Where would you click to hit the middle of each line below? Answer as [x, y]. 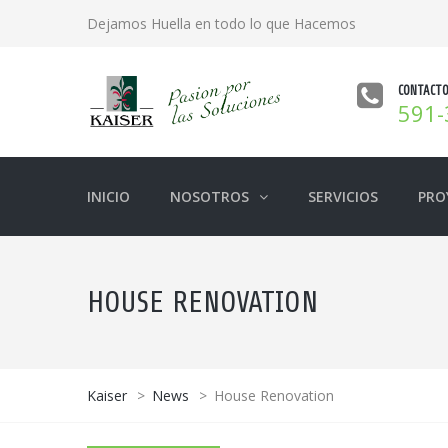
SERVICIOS [343, 196]
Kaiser [107, 395]
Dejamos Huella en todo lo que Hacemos [221, 23]
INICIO [108, 196]
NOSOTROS [209, 196]
